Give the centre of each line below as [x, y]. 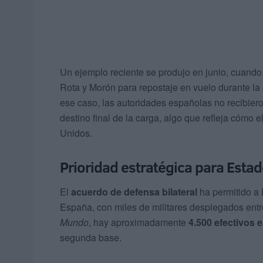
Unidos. [76, 133]
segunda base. [91, 237]
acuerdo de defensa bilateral [134, 191]
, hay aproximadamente [139, 222]
